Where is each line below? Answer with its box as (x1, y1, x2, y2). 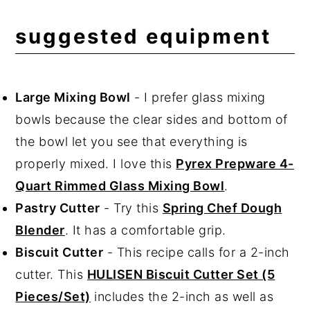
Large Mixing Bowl (15, 89, 131, 104)
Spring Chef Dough (162, 200, 282, 215)
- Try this (100, 200, 163, 215)
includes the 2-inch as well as (90, 289, 274, 304)
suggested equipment (15, 24, 272, 48)
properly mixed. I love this (15, 156, 176, 171)
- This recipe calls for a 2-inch (103, 244, 290, 259)
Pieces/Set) (15, 289, 91, 304)
